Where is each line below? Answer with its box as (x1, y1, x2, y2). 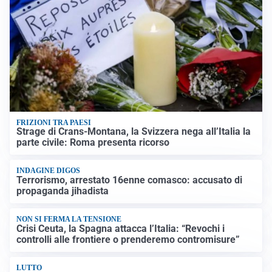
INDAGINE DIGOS (16, 166, 81, 175)
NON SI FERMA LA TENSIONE (16, 215, 122, 224)
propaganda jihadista (16, 185, 109, 197)
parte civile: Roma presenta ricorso (16, 137, 170, 149)
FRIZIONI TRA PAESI (16, 118, 92, 127)
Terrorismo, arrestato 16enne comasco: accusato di (16, 174, 243, 186)
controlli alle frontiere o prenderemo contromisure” (16, 233, 240, 245)
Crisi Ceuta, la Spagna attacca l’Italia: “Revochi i (16, 222, 225, 234)
